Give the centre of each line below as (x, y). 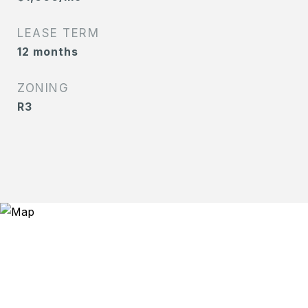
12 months (48, 52)
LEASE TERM (58, 33)
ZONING (43, 88)
